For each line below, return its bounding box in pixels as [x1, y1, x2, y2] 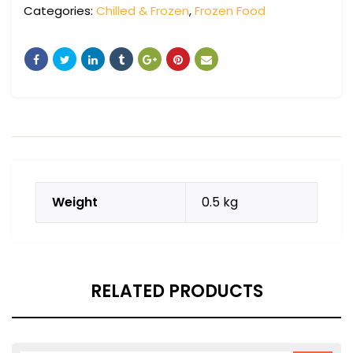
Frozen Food [195, 2, 266, 19]
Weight [52, 192, 98, 211]
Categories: [24, 2, 96, 19]
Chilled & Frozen [96, 2, 189, 19]
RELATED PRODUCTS [90, 278, 263, 303]
